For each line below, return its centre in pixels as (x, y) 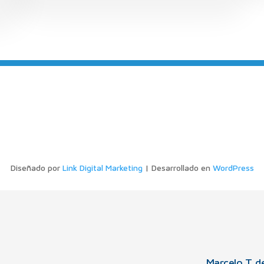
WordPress (233, 167)
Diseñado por (36, 167)
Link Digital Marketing (102, 167)
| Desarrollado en (177, 167)
